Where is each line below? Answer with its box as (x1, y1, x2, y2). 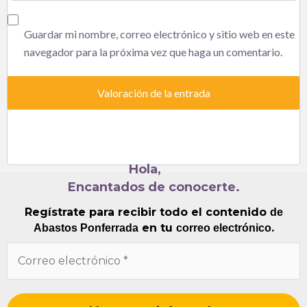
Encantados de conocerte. (67, 179, 240, 195)
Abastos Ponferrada (33, 222, 138, 234)
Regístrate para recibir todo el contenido (24, 206, 270, 219)
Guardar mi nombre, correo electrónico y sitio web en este (24, 27, 295, 41)
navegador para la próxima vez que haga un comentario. (24, 45, 282, 59)
